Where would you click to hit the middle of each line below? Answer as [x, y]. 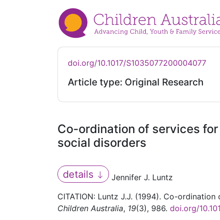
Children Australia [90, 208]
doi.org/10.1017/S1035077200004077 [137, 63]
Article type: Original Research [136, 82]
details [79, 174]
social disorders [102, 143]
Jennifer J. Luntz [141, 178]
